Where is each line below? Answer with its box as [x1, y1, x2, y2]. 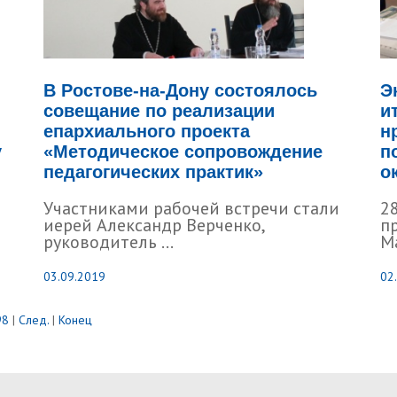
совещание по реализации [43, 101, 275, 121]
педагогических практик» [43, 162, 263, 182]
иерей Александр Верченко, [43, 214, 264, 237]
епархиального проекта [43, 121, 250, 141]
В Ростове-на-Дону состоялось [43, 81, 317, 100]
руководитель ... [43, 230, 174, 253]
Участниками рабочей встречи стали [43, 197, 339, 220]
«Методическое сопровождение [43, 142, 323, 161]
